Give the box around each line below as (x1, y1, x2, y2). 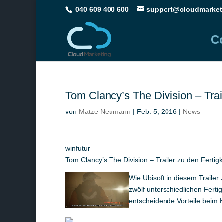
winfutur (65, 144, 90, 152)
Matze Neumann (79, 108, 131, 115)
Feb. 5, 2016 (137, 108, 177, 115)
